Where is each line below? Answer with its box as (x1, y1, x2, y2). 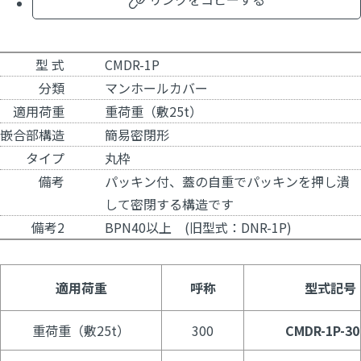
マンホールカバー (105, 78, 208, 98)
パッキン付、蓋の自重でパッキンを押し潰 (105, 172, 350, 192)
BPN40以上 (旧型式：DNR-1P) (105, 218, 292, 238)
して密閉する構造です (105, 194, 234, 214)
